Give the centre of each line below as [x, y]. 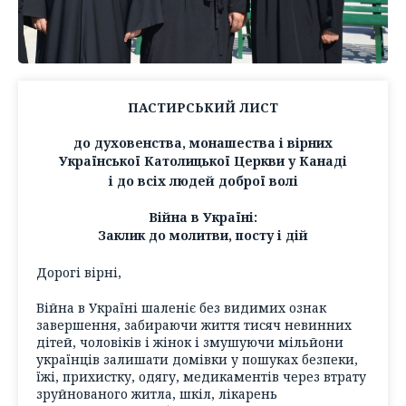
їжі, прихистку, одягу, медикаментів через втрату [201, 376]
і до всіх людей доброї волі [203, 180]
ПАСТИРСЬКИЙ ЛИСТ [203, 108]
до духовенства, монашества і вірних [203, 142]
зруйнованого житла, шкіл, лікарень [157, 393]
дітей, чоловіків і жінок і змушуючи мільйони [190, 342]
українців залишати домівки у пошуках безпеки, [197, 359]
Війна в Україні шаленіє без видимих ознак [181, 307]
